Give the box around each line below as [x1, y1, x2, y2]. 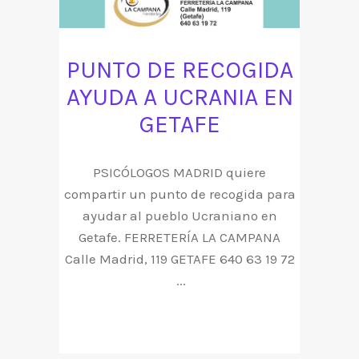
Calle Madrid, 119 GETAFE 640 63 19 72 [64, 250, 295, 267]
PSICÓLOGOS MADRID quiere [93, 163, 266, 180]
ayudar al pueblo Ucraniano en [82, 207, 277, 224]
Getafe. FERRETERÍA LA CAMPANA [79, 228, 280, 245]
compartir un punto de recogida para [63, 185, 296, 202]
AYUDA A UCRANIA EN [66, 82, 293, 111]
